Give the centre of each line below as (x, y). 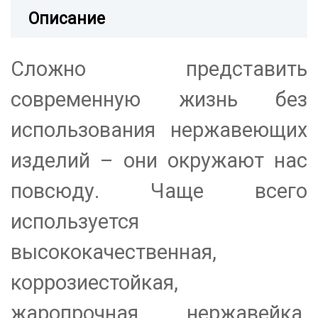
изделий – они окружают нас (159, 161)
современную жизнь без (159, 100)
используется (75, 222)
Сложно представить (159, 69)
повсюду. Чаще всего (159, 191)
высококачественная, (114, 252)
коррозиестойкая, (94, 283)
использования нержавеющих (159, 130)
